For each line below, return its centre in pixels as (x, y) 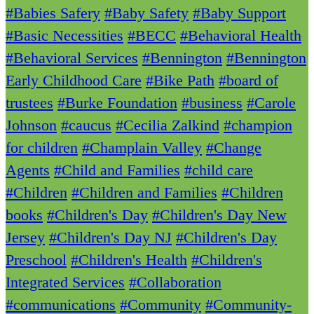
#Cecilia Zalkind (168, 125)
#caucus (86, 125)
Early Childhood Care (74, 80)
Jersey (25, 237)
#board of (248, 80)
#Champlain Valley (142, 147)
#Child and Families (117, 170)
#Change (234, 147)
